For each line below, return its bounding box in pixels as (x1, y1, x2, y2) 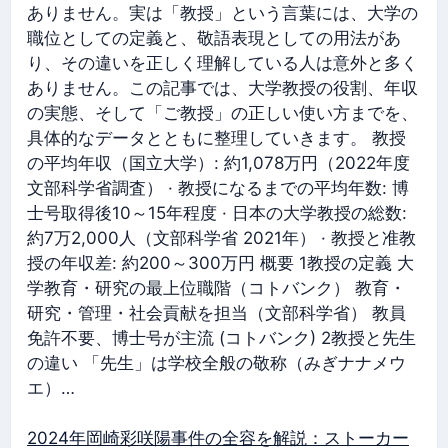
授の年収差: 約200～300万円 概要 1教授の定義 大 (27, 252, 414, 273)
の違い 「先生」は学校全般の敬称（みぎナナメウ (27, 352, 406, 373)
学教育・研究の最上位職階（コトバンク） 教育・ (27, 277, 406, 298)
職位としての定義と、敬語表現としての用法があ (27, 27, 401, 48)
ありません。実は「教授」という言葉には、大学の (27, 2, 418, 23)
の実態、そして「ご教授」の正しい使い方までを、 (27, 102, 418, 123)
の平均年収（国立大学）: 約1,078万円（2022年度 (27, 152, 410, 173)
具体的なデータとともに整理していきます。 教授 (27, 127, 406, 148)
